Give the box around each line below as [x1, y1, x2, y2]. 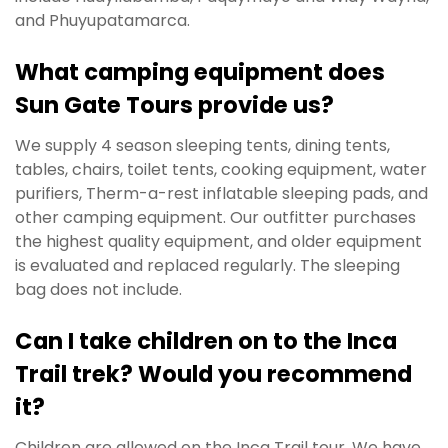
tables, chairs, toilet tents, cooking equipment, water [15, 157, 427, 181]
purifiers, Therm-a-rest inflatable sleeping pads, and [15, 181, 428, 205]
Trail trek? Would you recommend [15, 357, 412, 390]
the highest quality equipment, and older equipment [15, 229, 422, 253]
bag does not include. [15, 277, 182, 301]
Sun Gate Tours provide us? [15, 88, 334, 121]
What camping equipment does [15, 55, 385, 88]
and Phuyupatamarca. [15, 9, 190, 33]
